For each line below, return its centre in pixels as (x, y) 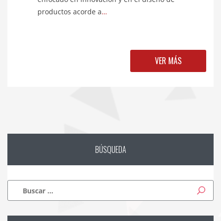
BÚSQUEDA (110, 150)
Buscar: (27, 185)
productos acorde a (70, 12)
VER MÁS (168, 61)
